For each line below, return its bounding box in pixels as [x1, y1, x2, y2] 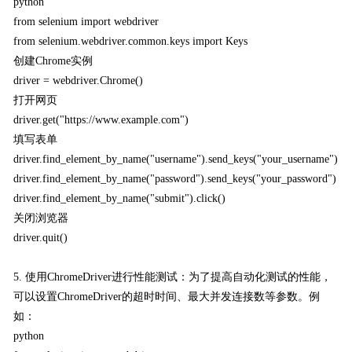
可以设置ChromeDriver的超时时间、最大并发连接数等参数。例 [13, 290, 321, 302]
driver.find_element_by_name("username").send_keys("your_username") [13, 152, 339, 165]
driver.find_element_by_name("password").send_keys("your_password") [13, 172, 337, 185]
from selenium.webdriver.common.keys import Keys [13, 35, 248, 47]
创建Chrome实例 [13, 54, 93, 67]
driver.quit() [13, 231, 68, 244]
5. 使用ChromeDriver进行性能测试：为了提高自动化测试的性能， [13, 270, 332, 283]
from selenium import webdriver [13, 15, 159, 27]
